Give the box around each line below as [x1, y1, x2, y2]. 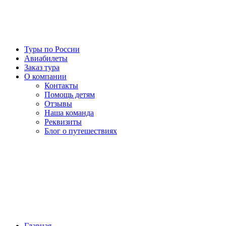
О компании [24, 72, 67, 81]
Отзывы [44, 99, 72, 108]
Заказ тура [24, 63, 60, 72]
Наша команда [44, 108, 94, 117]
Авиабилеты [24, 54, 68, 63]
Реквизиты [44, 118, 82, 126]
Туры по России [24, 45, 80, 53]
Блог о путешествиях [44, 127, 117, 135]
